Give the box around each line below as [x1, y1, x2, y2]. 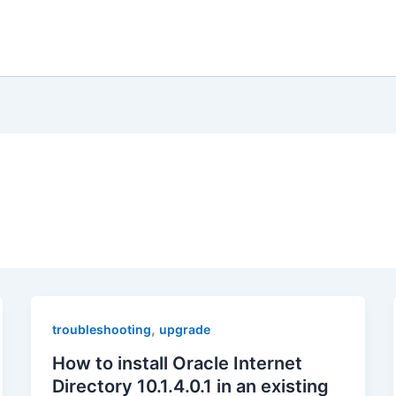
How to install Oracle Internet [51, 352, 302, 374]
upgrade [158, 322, 210, 338]
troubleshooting [51, 322, 151, 338]
